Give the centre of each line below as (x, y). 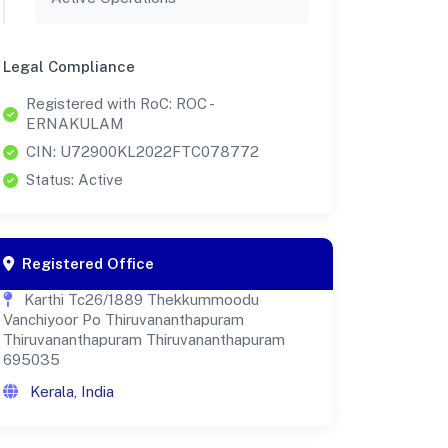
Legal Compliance (69, 67)
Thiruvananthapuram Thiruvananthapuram (144, 340)
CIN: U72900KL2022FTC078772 (142, 152)
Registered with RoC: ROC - (119, 104)
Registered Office (88, 264)
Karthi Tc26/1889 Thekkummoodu (139, 300)
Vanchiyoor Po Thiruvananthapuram (123, 320)
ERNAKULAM (75, 124)
